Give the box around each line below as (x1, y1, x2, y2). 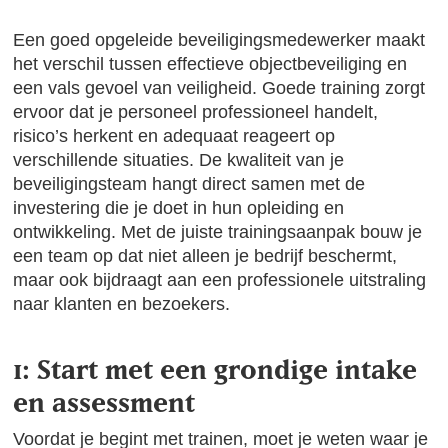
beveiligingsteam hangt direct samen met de (13, 174, 366, 194)
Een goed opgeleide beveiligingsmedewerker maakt (13, 30, 426, 50)
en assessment (13, 386, 196, 418)
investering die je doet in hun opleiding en (13, 198, 345, 218)
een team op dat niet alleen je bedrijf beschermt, (13, 246, 398, 266)
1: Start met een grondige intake (13, 353, 418, 385)
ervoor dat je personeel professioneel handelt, (13, 102, 379, 122)
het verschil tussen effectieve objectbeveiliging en (13, 54, 408, 74)
